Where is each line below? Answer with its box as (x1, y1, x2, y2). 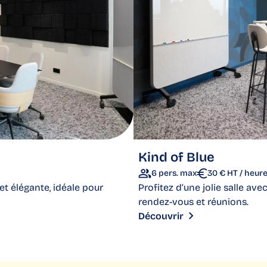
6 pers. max (151, 168, 197, 179)
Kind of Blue (138, 150, 215, 166)
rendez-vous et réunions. (138, 196, 251, 208)
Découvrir (138, 210, 184, 222)
